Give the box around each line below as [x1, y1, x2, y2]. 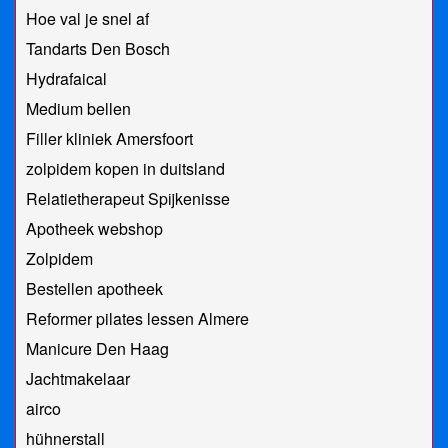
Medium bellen [26, 97, 131, 121]
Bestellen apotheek [26, 277, 163, 301]
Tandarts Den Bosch [26, 37, 170, 61]
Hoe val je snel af [26, 7, 149, 31]
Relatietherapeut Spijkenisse [26, 187, 230, 211]
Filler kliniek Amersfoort [26, 127, 193, 151]
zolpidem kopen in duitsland [26, 157, 225, 181]
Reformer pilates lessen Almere [26, 307, 249, 331]
